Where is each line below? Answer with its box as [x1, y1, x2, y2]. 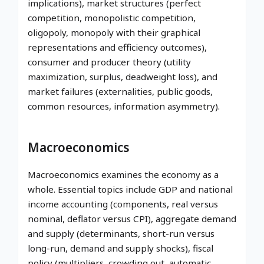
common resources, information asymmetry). [28, 100, 220, 113]
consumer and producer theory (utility [28, 56, 191, 68]
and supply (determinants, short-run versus [28, 227, 214, 240]
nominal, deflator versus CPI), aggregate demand [28, 213, 236, 225]
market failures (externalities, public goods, [28, 85, 213, 98]
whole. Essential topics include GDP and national [28, 183, 233, 196]
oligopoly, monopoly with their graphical [28, 27, 200, 39]
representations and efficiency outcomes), [28, 41, 207, 54]
